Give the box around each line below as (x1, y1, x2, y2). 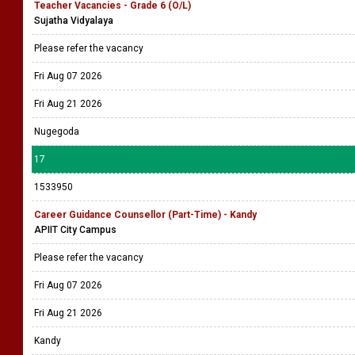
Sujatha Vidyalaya (34, 15, 113, 26)
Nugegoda (34, 126, 79, 137)
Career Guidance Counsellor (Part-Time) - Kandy (34, 209, 257, 220)
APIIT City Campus (34, 224, 116, 235)
